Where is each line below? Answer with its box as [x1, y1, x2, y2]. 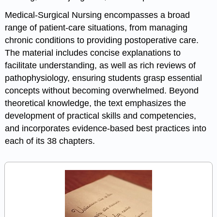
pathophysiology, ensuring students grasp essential [5, 73, 202, 83]
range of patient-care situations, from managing [5, 23, 188, 33]
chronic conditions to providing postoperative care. [5, 35, 199, 46]
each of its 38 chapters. [5, 136, 95, 146]
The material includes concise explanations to [5, 48, 181, 58]
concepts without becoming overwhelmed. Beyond [5, 86, 199, 96]
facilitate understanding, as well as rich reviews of [5, 61, 196, 71]
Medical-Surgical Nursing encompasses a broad [5, 10, 190, 20]
